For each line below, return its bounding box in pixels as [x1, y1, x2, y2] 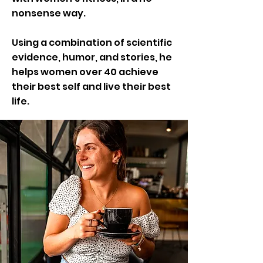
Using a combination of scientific [12, 36, 172, 49]
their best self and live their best [12, 80, 171, 93]
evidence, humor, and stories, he [12, 50, 172, 64]
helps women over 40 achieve [12, 65, 159, 79]
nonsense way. [12, 6, 86, 20]
